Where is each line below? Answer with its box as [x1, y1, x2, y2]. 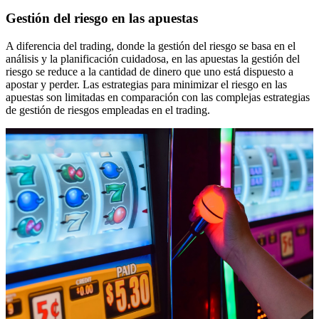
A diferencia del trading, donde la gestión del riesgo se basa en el [6, 39, 296, 52]
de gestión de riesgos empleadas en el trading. [6, 103, 210, 116]
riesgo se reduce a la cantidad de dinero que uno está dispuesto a [6, 65, 293, 78]
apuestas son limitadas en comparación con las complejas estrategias [6, 90, 310, 103]
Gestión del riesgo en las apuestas [6, 11, 198, 26]
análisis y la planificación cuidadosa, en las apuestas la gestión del [6, 52, 300, 65]
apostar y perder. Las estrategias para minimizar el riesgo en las [6, 78, 287, 90]
